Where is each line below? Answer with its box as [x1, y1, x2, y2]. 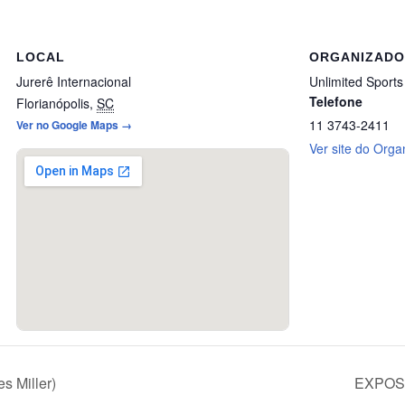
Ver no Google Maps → [16, 117, 132, 134]
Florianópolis [16, 94, 89, 113]
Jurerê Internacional [16, 72, 131, 91]
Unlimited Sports [309, 72, 403, 91]
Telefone [309, 92, 363, 111]
